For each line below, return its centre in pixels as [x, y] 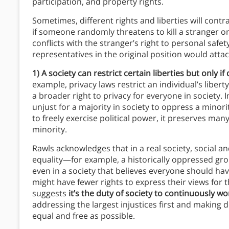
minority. [50, 129]
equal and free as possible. [85, 215]
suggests [50, 193]
